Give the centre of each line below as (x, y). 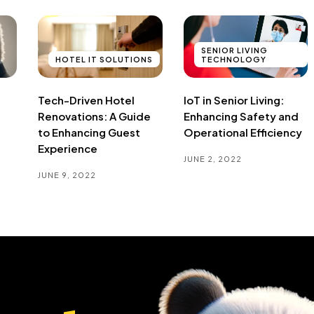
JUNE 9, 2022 (67, 175)
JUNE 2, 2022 (212, 158)
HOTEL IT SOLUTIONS (104, 59)
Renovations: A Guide (94, 116)
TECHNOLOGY (233, 59)
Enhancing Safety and (241, 116)
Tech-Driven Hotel (86, 100)
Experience (68, 148)
